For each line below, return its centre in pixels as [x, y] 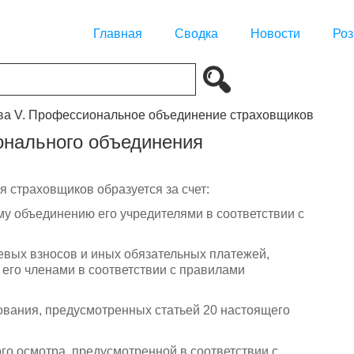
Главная [118, 34]
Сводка [196, 34]
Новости [275, 34]
